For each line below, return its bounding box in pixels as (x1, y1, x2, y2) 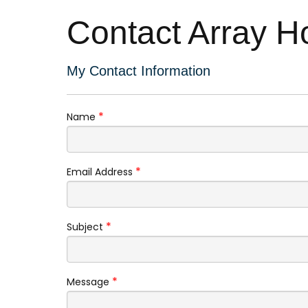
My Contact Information (67, 63, 210, 78)
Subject (67, 219, 103, 234)
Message (67, 274, 109, 289)
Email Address (67, 164, 133, 179)
